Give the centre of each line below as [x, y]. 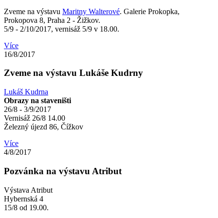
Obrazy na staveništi [37, 101]
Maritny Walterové [91, 11]
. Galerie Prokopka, [150, 11]
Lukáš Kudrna [26, 92]
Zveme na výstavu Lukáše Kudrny [73, 73]
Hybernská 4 [24, 199]
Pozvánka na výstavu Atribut [63, 171]
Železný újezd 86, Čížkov [44, 127]
